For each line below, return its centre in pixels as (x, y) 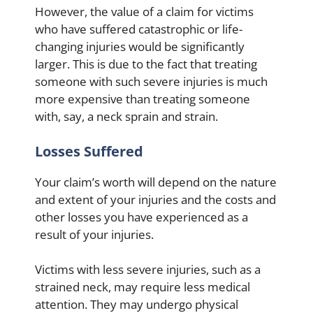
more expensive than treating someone (143, 99)
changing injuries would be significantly (140, 46)
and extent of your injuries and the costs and (155, 199)
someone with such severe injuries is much (151, 81)
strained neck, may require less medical (143, 287)
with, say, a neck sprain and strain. (126, 116)
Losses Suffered (89, 151)
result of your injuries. (94, 234)
